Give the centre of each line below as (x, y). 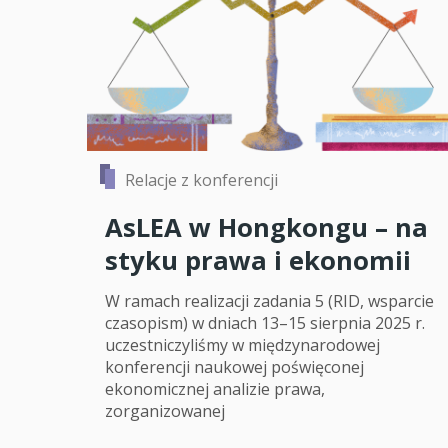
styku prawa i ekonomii (258, 261)
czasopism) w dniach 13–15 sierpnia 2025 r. (265, 323)
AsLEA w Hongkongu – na (266, 228)
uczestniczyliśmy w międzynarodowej (242, 345)
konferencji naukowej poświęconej (234, 367)
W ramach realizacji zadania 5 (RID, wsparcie (269, 301)
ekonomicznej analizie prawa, (215, 389)
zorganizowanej (165, 411)
